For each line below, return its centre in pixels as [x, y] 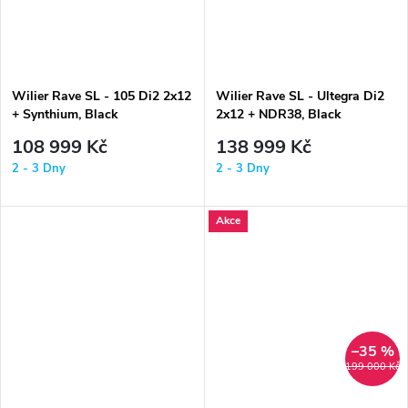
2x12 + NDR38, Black [278, 115]
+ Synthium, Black [65, 115]
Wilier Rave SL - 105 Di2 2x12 [102, 97]
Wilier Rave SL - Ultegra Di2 [300, 97]
